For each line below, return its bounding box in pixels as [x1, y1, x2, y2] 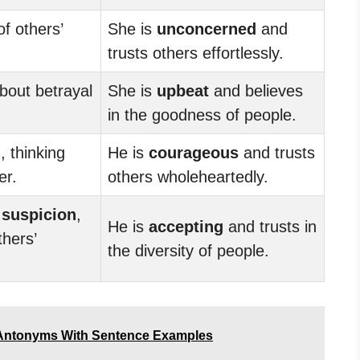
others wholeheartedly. [108, 167, 268, 186]
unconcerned [157, 19, 256, 38]
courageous [149, 143, 239, 162]
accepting [149, 217, 223, 235]
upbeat [157, 81, 209, 100]
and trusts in [223, 217, 317, 235]
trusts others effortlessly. [108, 43, 284, 62]
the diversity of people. [108, 241, 269, 260]
